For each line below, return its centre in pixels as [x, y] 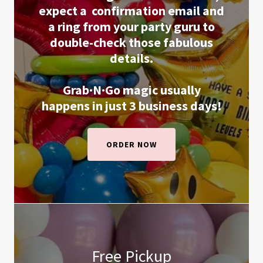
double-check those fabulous [131, 42]
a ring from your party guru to [131, 26]
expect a [63, 11]
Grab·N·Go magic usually [131, 90]
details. [131, 58]
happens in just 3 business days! [131, 106]
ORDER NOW [131, 144]
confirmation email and [158, 11]
